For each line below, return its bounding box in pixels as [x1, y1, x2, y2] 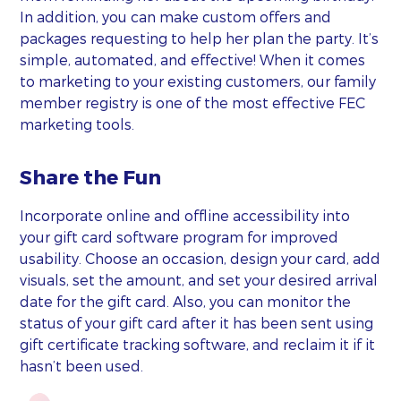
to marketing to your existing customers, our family [20, 73, 377, 90]
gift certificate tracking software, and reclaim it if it [20, 335, 376, 353]
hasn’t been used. [20, 356, 144, 374]
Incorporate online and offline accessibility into [20, 206, 351, 224]
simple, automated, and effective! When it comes [20, 51, 366, 69]
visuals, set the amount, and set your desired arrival [20, 270, 379, 288]
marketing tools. [20, 115, 135, 133]
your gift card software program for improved [20, 227, 339, 245]
